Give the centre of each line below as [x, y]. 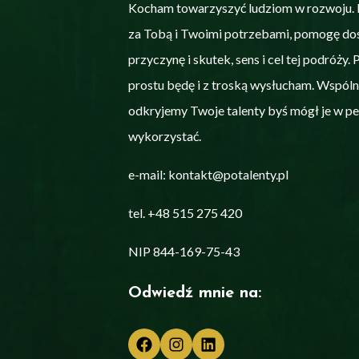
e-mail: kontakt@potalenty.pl [208, 174]
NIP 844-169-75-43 [184, 251]
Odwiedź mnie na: [195, 293]
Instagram [165, 327]
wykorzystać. [165, 135]
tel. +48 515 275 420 [185, 212]
